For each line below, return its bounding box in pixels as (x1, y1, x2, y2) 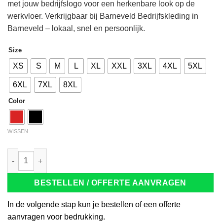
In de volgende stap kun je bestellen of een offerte (7, 200, 181, 209)
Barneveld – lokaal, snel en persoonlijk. (7, 24, 145, 33)
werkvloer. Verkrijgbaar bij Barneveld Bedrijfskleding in (7, 12, 198, 21)
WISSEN (7, 128, 28, 134)
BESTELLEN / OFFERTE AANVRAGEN (34, 179, 187, 187)
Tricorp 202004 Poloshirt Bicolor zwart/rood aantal (7, 149, 175, 158)
